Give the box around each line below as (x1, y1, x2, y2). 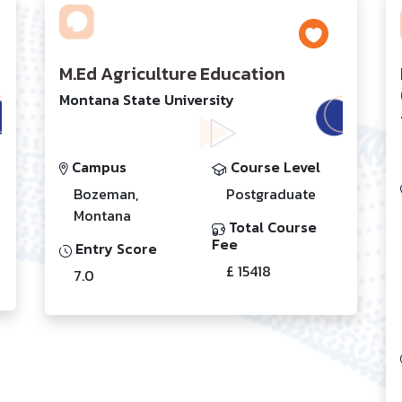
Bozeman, (74, 182, 138, 205)
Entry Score (72, 237, 157, 259)
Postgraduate (226, 182, 316, 205)
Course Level (227, 155, 320, 178)
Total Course (225, 215, 317, 238)
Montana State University (59, 88, 234, 110)
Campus (68, 155, 127, 178)
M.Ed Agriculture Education (59, 59, 285, 87)
